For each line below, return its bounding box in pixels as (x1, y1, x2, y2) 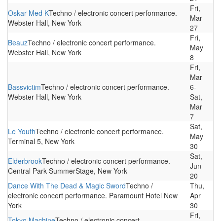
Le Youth (8, 126, 36, 136)
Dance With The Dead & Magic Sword (8, 181, 126, 190)
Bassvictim (8, 82, 41, 92)
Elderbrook (8, 156, 42, 166)
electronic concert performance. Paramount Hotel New (8, 190, 178, 200)
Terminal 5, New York (8, 136, 74, 146)
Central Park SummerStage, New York (8, 166, 127, 176)
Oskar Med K (8, 8, 49, 18)
